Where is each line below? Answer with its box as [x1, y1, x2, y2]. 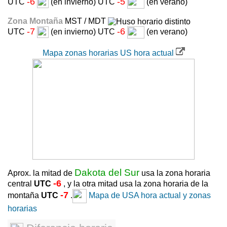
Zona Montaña [8, 16, 65, 25]
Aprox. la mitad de [8, 168, 74, 177]
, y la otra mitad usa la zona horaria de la [61, 179, 208, 188]
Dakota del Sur [74, 167, 139, 178]
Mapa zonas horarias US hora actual [42, 48, 176, 57]
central [8, 179, 34, 188]
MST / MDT [65, 16, 108, 25]
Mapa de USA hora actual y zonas [87, 191, 211, 200]
